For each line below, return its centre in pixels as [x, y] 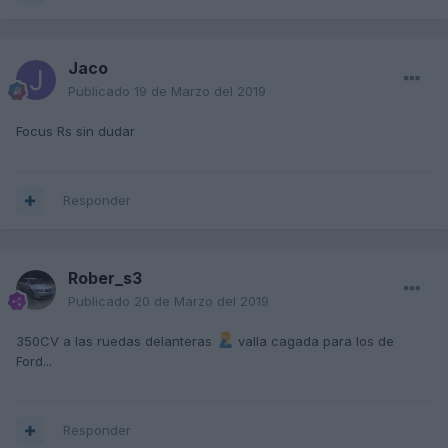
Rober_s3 [105, 278]
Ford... [34, 361]
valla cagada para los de [314, 341]
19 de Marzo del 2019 [200, 91]
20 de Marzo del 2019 [201, 301]
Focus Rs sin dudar [75, 131]
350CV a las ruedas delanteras [116, 341]
